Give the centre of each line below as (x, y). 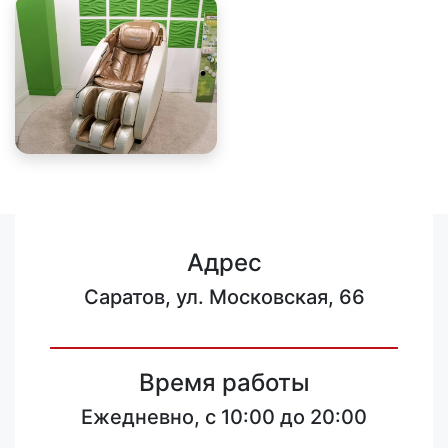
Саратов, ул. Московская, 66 (224, 297)
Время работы (224, 382)
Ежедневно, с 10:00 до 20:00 (224, 417)
